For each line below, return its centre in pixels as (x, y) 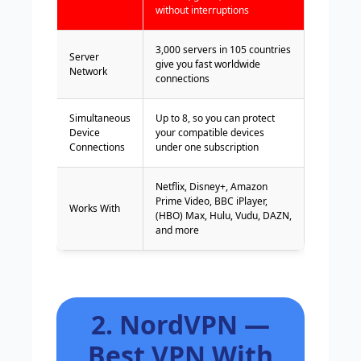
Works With (95, 208)
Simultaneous (100, 118)
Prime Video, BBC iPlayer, (212, 201)
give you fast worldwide (208, 64)
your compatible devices (210, 133)
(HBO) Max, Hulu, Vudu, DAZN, (224, 216)
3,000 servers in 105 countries (223, 50)
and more (177, 230)
